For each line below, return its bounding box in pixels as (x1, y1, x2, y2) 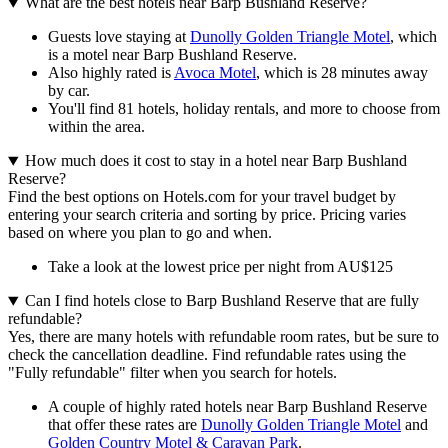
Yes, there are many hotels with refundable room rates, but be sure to (8, 328, 439, 346)
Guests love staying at (48, 28, 190, 46)
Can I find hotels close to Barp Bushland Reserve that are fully (24, 292, 419, 310)
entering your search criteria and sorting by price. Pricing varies (8, 206, 406, 224)
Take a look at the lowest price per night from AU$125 (48, 258, 393, 276)
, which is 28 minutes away (256, 64, 428, 82)
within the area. (48, 118, 145, 136)
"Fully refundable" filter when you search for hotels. (8, 364, 337, 382)
